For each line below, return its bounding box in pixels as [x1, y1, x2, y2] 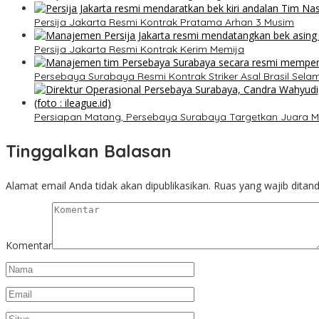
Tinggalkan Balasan [6, 140, 172, 162]
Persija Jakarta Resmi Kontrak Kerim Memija [34, 43, 244, 56]
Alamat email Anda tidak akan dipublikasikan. [6, 179, 211, 193]
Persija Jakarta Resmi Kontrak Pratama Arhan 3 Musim [34, 16, 294, 29]
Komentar [6, 239, 52, 253]
